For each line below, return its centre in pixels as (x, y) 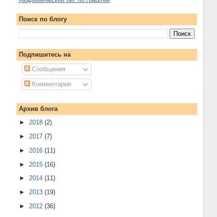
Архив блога (38, 108)
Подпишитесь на (45, 54)
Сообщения (48, 69)
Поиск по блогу (43, 19)
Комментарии (51, 84)
